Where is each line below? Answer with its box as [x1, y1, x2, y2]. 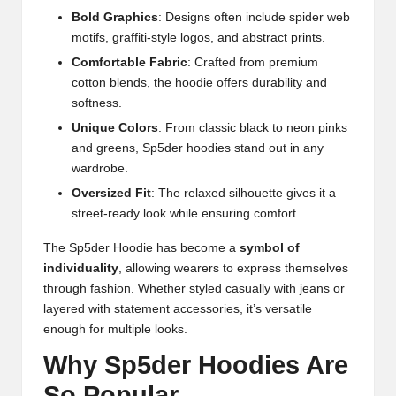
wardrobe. [72, 162, 128, 176]
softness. [72, 96, 122, 110]
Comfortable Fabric [72, 56, 187, 70]
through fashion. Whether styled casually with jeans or [43, 282, 345, 296]
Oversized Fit [72, 187, 151, 201]
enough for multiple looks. [43, 323, 187, 337]
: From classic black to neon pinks [158, 121, 347, 135]
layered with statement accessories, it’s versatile [43, 302, 312, 316]
